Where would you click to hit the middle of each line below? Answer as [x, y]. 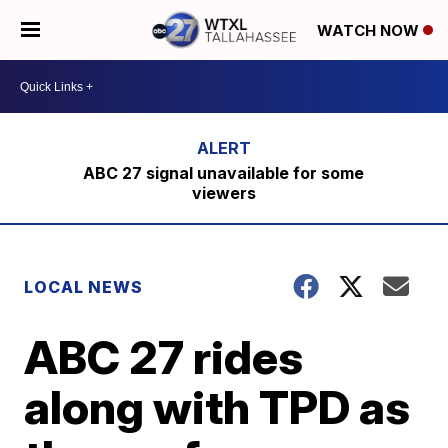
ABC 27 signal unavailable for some [224, 173]
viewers [223, 193]
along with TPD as [217, 407]
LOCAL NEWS [84, 287]
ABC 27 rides [164, 357]
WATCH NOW [370, 31]
